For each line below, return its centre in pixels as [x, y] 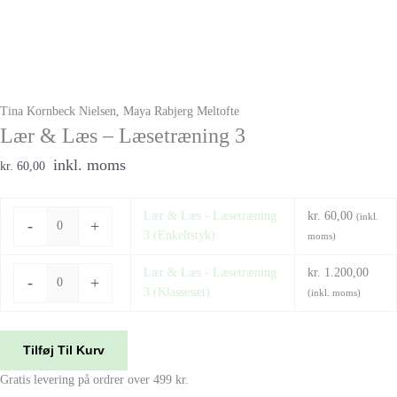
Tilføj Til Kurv [64, 350]
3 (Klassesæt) [176, 292]
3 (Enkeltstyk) [179, 236]
